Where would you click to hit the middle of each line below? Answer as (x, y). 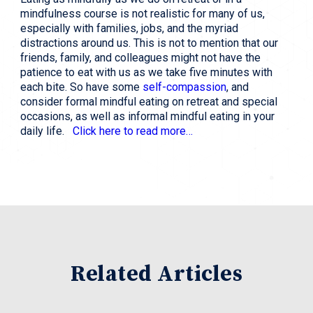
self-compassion (184, 87)
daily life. (46, 131)
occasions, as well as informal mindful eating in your (147, 117)
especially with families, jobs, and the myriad (129, 29)
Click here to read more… (133, 131)
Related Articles (156, 275)
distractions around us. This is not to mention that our (149, 43)
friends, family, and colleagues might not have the (140, 58)
